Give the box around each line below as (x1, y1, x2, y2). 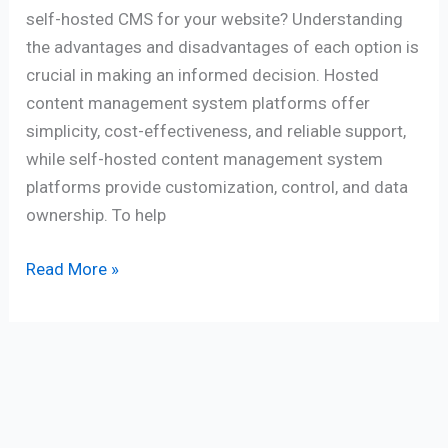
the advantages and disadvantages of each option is (26, 37, 420, 58)
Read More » (26, 258, 120, 279)
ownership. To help (26, 205, 167, 226)
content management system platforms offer (26, 93, 371, 114)
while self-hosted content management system (26, 149, 384, 170)
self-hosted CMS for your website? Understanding (26, 9, 404, 30)
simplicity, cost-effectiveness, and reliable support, (26, 121, 407, 142)
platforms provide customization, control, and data (26, 177, 409, 198)
